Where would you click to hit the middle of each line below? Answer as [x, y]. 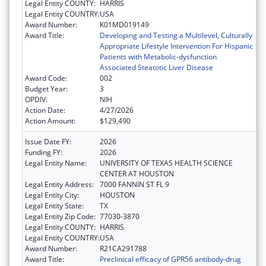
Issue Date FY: [48, 142]
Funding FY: [44, 153]
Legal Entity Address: [59, 185]
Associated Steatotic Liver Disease [156, 68]
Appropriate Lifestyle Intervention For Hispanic [176, 46]
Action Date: [45, 110]
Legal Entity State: [54, 206]
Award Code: [46, 78]
